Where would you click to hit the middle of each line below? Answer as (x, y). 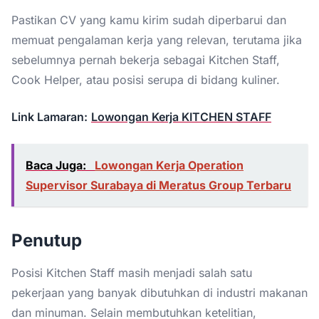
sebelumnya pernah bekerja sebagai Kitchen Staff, (146, 59)
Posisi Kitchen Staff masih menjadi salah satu (132, 272)
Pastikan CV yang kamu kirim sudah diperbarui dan (149, 20)
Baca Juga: (57, 165)
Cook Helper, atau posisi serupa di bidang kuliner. (146, 79)
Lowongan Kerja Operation (169, 165)
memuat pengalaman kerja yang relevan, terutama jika (157, 40)
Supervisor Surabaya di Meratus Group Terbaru (158, 185)
